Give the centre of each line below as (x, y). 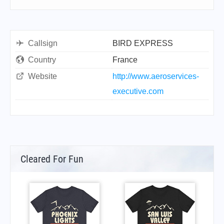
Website (42, 76)
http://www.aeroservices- (156, 76)
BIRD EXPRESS (143, 43)
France (125, 60)
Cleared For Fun (52, 159)
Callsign (43, 43)
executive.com (138, 91)
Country (42, 60)
